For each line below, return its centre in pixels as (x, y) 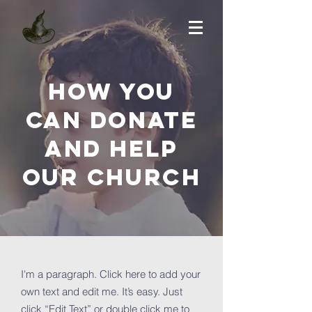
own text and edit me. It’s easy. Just (102, 291)
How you (111, 92)
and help (111, 149)
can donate (111, 120)
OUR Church (111, 177)
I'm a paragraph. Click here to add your (111, 274)
